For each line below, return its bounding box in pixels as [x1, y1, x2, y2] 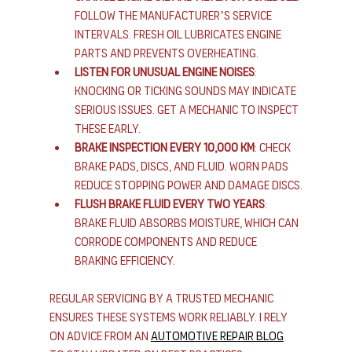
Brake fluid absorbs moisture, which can [74, 214, 301, 232]
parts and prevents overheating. [74, 45, 258, 62]
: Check [254, 139, 293, 156]
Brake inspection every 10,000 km [74, 139, 255, 156]
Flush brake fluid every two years [74, 196, 265, 213]
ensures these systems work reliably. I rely [49, 309, 290, 326]
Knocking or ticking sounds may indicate [74, 82, 299, 100]
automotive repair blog [150, 328, 284, 345]
